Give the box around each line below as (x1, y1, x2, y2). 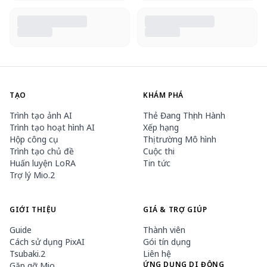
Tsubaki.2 (10, 248, 45, 259)
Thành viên (143, 224, 185, 235)
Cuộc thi (143, 145, 175, 157)
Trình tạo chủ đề (10, 145, 74, 157)
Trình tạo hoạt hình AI (10, 122, 95, 133)
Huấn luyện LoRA (10, 157, 76, 169)
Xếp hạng (143, 122, 179, 133)
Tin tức (143, 157, 170, 169)
